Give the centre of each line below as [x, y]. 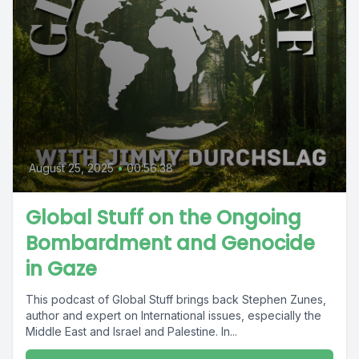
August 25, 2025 [71, 168]
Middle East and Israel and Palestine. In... [131, 331]
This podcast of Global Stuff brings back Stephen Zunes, [176, 299]
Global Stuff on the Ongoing [163, 218]
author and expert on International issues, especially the [173, 315]
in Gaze [61, 269]
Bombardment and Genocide [170, 243]
